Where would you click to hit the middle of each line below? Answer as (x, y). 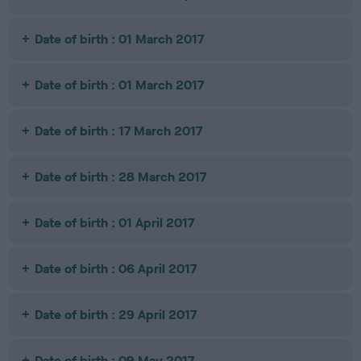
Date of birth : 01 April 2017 (115, 223)
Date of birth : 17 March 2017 (119, 131)
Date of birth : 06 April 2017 (116, 269)
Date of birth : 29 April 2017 (116, 315)
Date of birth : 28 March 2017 (121, 177)
